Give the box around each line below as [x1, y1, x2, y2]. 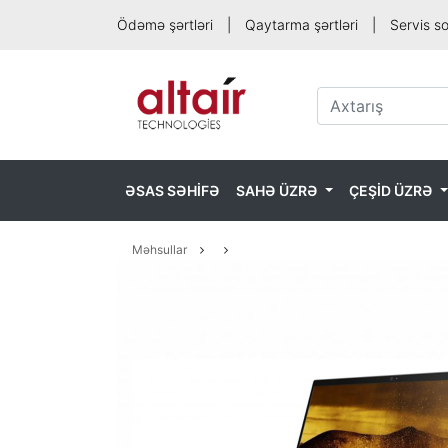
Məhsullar [132, 242, 187, 257]
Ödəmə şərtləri [117, 16, 213, 33]
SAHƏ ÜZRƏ [236, 182, 321, 199]
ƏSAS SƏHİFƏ [125, 182, 220, 199]
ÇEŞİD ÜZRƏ [348, 182, 436, 199]
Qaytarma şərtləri [245, 16, 358, 33]
